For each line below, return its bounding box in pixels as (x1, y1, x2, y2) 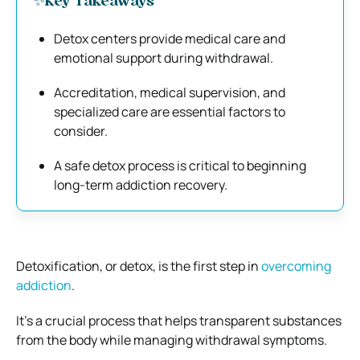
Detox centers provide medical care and (54, 29, 285, 47)
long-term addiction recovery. (54, 175, 227, 194)
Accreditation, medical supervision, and (54, 83, 285, 101)
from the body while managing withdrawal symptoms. (16, 330, 327, 349)
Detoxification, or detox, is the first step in (16, 256, 261, 275)
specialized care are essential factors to (54, 102, 285, 121)
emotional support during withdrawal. (54, 48, 273, 67)
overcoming (261, 256, 331, 275)
